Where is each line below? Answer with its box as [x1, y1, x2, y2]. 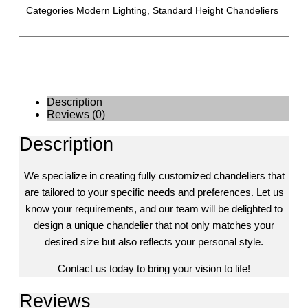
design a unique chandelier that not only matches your [34, 219, 274, 232]
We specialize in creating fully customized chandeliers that [23, 170, 285, 182]
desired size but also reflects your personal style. [45, 236, 263, 248]
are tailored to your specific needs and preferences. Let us [24, 186, 284, 199]
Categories [26, 4, 74, 16]
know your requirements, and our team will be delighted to [25, 203, 283, 215]
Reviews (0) [47, 108, 105, 120]
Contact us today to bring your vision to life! [58, 263, 250, 275]
